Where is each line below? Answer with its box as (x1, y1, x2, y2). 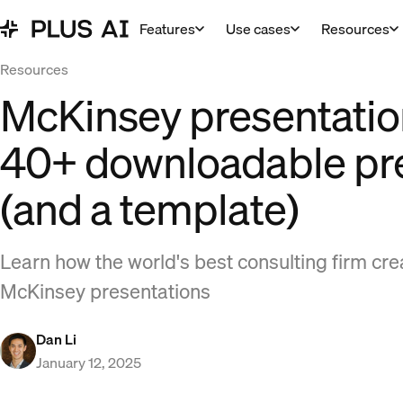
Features (139, 17, 196, 40)
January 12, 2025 (36, 351, 141, 374)
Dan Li (36, 327, 76, 351)
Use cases (226, 17, 291, 40)
